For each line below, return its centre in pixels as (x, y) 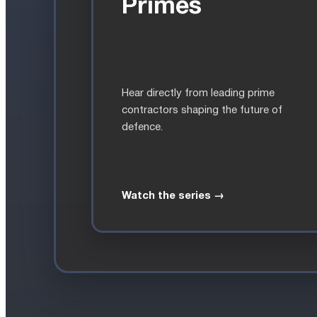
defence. (142, 127)
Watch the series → (173, 196)
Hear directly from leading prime (198, 93)
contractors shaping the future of (202, 110)
